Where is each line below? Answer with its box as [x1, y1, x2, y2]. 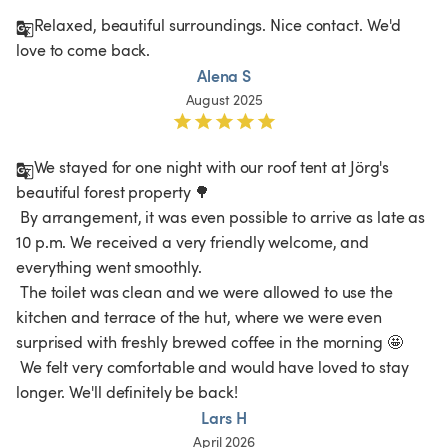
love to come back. [16, 38, 155, 61]
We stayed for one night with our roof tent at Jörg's [33, 155, 394, 178]
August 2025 [185, 89, 263, 109]
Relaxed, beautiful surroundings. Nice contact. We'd [33, 13, 406, 36]
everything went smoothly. [16, 255, 202, 278]
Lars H [201, 405, 247, 429]
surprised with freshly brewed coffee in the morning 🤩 [16, 330, 403, 353]
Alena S [196, 63, 252, 87]
